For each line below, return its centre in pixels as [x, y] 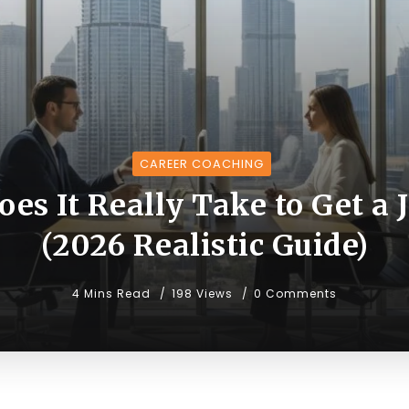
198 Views [202, 294]
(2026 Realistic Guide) [204, 246]
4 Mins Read [113, 294]
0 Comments [295, 294]
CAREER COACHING [201, 164]
